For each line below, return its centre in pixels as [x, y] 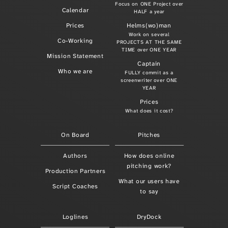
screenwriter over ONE [149, 80]
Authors [75, 156]
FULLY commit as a [149, 73]
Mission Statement [75, 56]
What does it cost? [149, 111]
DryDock [149, 217]
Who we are [75, 71]
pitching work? [149, 166]
